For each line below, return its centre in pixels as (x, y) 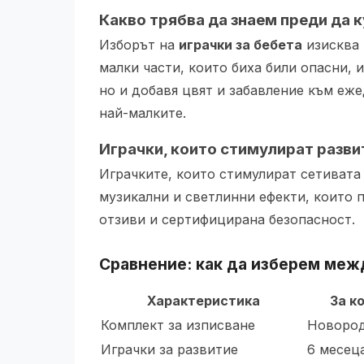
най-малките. (143, 113)
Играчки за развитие (169, 349)
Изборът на (139, 45)
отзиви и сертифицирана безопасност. (227, 219)
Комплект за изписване (178, 325)
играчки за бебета (240, 45)
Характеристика (203, 301)
